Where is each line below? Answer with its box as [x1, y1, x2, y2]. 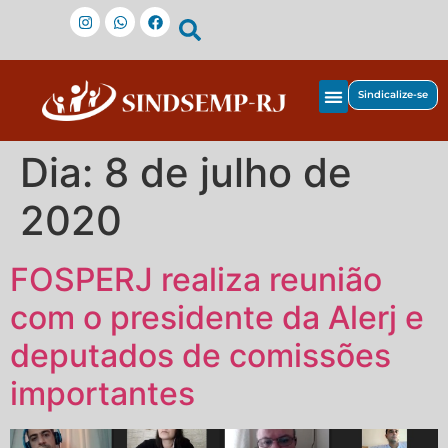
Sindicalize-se [358, 88, 428, 101]
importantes [10, 374, 195, 414]
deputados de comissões [10, 336, 391, 376]
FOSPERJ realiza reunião [10, 260, 382, 300]
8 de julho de [104, 148, 352, 198]
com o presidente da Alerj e [10, 298, 424, 338]
